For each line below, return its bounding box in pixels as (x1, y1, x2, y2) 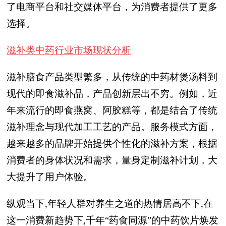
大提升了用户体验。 (7, 172, 93, 182)
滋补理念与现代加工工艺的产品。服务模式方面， (7, 122, 217, 132)
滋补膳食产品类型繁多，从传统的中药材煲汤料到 (7, 72, 217, 82)
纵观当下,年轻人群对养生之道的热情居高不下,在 (7, 198, 213, 209)
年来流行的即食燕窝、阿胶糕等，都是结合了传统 (7, 105, 217, 116)
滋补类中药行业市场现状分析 (7, 45, 131, 55)
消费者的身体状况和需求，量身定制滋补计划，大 (7, 155, 217, 165)
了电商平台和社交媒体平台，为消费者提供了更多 (7, 2, 217, 12)
